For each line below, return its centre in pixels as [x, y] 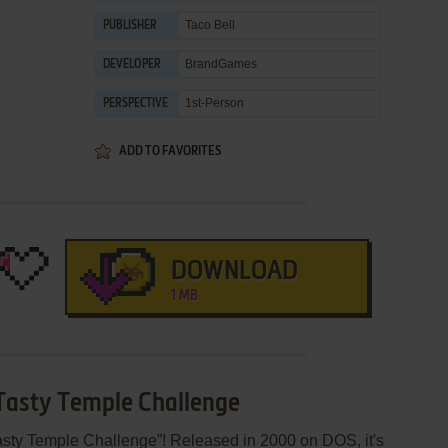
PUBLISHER [130, 26]
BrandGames [221, 64]
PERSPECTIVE [135, 104]
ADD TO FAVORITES [170, 151]
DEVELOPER [132, 65]
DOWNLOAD [234, 272]
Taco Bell [210, 25]
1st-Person [214, 103]
